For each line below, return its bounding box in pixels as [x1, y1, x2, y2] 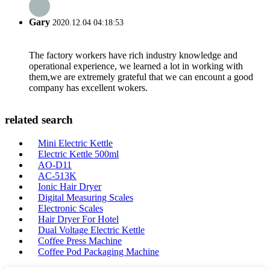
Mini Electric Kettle [38, 138, 113, 148]
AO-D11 [38, 160, 72, 170]
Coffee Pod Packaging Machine [38, 246, 159, 257]
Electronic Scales [38, 203, 103, 213]
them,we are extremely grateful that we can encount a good [29, 71, 253, 82]
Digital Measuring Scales [38, 192, 133, 202]
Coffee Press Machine [38, 236, 122, 246]
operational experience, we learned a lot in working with [29, 60, 243, 71]
